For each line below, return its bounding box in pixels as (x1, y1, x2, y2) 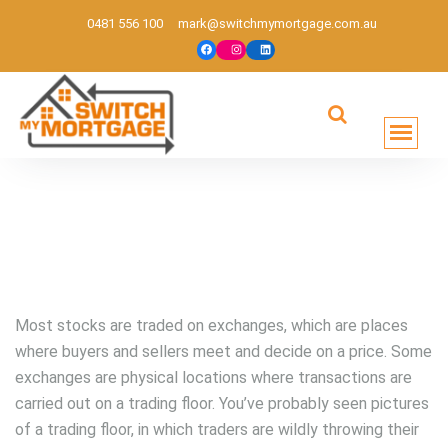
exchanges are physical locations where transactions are (15, 368, 412, 388)
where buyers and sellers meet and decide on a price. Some (15, 342, 432, 362)
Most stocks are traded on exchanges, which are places (15, 316, 408, 336)
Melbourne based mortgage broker (15, 157, 237, 174)
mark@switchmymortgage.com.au (177, 16, 377, 31)
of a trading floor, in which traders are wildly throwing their (15, 420, 419, 440)
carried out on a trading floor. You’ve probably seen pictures (15, 394, 429, 414)
